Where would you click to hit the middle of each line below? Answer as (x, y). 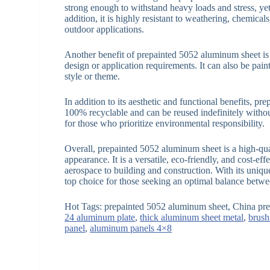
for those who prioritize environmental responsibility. (165, 123)
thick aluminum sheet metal (192, 217)
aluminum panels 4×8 (131, 228)
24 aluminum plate (100, 217)
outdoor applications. (105, 29)
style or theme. (93, 76)
